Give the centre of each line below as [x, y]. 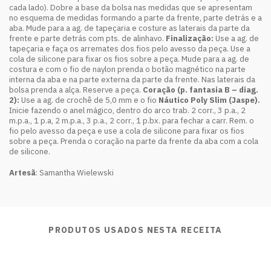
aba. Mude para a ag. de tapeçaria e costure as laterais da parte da [129, 28]
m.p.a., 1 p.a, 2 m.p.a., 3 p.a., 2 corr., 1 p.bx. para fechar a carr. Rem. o [132, 120]
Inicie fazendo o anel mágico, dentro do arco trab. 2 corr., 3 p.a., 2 [127, 110]
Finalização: [190, 38]
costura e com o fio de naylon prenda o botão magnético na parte [127, 69]
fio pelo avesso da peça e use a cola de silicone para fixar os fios [127, 131]
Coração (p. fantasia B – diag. [201, 90]
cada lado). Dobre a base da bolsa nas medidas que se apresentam [131, 7]
